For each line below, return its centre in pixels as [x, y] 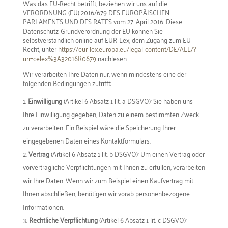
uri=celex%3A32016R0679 [59, 58]
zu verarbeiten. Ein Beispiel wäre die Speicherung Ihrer [99, 127]
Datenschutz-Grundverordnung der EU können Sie [93, 30]
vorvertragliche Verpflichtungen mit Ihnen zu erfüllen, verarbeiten [114, 167]
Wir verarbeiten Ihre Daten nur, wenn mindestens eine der [104, 74]
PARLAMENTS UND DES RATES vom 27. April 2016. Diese [102, 21]
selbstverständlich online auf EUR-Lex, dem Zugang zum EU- [108, 39]
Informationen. [43, 206]
